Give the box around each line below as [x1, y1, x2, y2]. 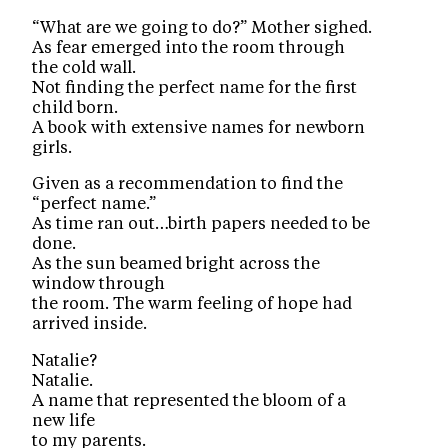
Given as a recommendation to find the [32, 176, 344, 193]
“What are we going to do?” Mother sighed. [32, 19, 373, 36]
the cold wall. [32, 59, 137, 76]
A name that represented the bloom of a [32, 392, 347, 409]
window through [32, 276, 166, 293]
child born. [32, 99, 119, 116]
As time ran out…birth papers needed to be [32, 216, 371, 233]
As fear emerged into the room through [32, 39, 346, 56]
